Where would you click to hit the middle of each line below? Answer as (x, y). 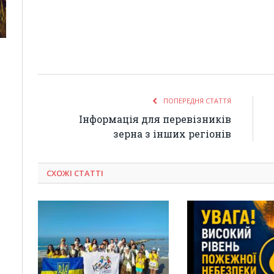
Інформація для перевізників (155, 119)
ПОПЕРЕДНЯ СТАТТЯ (196, 101)
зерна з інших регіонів (172, 134)
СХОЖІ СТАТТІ (75, 173)
